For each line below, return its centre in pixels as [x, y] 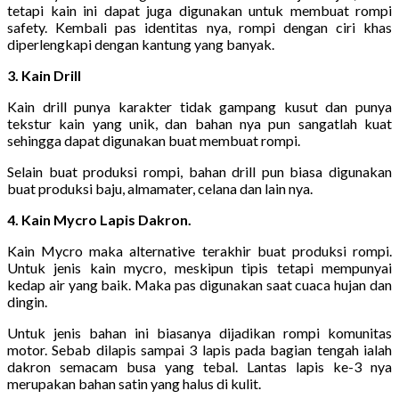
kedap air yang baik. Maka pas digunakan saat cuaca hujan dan [199, 284]
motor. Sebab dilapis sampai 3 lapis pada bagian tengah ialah [199, 349]
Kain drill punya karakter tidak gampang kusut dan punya [199, 106]
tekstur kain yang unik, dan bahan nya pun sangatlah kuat [199, 123]
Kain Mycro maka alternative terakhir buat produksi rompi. [199, 250]
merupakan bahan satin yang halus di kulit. [134, 383]
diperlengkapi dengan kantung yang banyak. [141, 44]
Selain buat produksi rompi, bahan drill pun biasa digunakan [199, 171]
